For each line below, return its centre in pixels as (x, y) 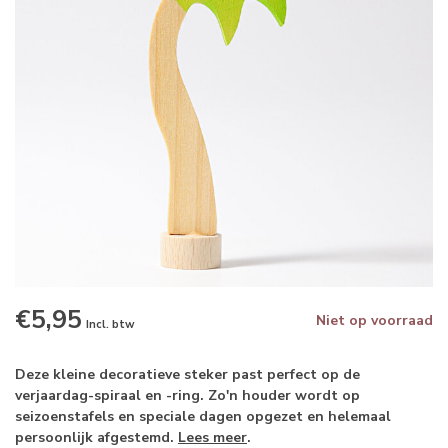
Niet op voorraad (374, 320)
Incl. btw (110, 324)
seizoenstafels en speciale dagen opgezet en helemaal (203, 416)
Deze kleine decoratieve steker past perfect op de (187, 374)
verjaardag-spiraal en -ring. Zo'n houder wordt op (187, 395)
